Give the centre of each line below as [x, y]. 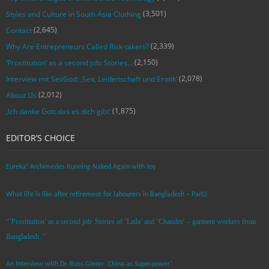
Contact [19, 30]
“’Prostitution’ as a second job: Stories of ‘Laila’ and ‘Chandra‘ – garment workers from [131, 221]
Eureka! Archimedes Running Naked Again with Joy [81, 167]
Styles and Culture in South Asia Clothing [74, 14]
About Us [21, 95]
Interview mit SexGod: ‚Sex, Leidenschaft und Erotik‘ [92, 79]
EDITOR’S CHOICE [41, 138]
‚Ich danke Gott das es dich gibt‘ [58, 111]
